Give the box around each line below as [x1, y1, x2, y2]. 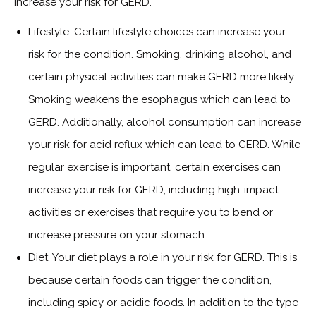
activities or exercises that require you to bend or [28, 205, 273, 219]
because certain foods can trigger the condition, [28, 273, 272, 286]
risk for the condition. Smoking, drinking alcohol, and [28, 47, 291, 61]
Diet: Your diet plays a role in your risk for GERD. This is [28, 250, 297, 264]
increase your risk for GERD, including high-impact [28, 183, 279, 196]
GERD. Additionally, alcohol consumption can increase [28, 115, 301, 128]
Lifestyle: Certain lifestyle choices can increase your [28, 25, 286, 38]
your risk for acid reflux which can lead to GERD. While [28, 138, 300, 151]
